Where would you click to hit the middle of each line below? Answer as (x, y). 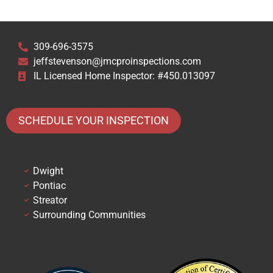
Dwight (48, 171)
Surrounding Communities (89, 214)
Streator (50, 200)
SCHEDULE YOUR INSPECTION (94, 120)
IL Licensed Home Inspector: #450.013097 (124, 76)
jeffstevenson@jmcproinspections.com (117, 61)
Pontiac (49, 185)
